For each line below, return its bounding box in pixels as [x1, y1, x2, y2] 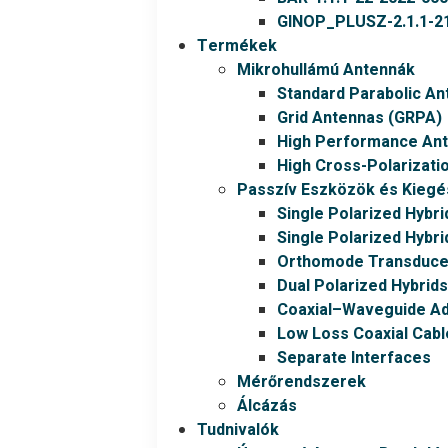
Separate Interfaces [277, 346, 432, 370]
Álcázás [237, 394, 298, 418]
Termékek [197, 34, 278, 58]
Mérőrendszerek [237, 370, 367, 394]
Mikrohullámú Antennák [237, 58, 416, 82]
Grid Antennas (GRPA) [277, 106, 443, 130]
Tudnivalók [197, 418, 280, 442]
